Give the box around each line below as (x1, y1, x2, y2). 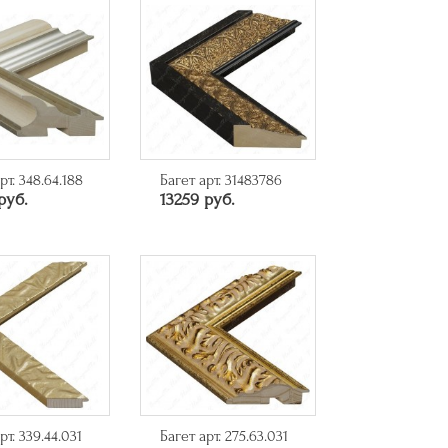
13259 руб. (159, 190, 235, 210)
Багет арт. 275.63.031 (159, 426, 288, 445)
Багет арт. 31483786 (159, 171, 282, 190)
